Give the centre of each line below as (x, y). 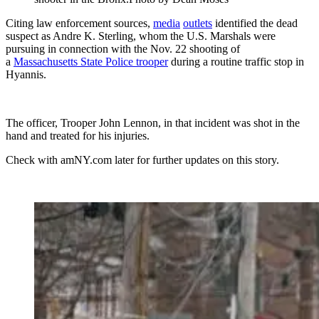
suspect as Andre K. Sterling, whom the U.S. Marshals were (141, 36)
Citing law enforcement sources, (79, 23)
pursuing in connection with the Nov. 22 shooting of (123, 48)
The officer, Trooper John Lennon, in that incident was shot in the (153, 122)
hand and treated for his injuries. (78, 135)
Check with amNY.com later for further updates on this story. (142, 159)
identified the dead (255, 23)
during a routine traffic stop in (236, 61)
